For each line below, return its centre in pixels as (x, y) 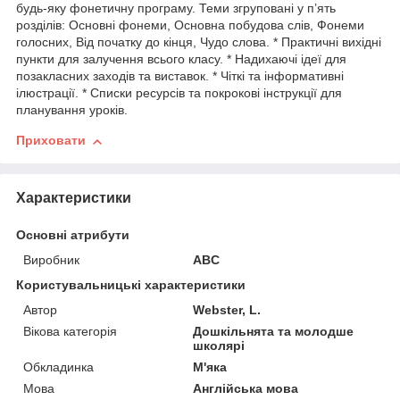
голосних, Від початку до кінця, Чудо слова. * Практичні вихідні (199, 42)
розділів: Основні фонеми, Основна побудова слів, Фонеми (190, 25)
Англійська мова (246, 389)
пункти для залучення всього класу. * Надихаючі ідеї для (181, 59)
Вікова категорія (70, 332)
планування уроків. (72, 110)
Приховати (51, 141)
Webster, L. (227, 310)
